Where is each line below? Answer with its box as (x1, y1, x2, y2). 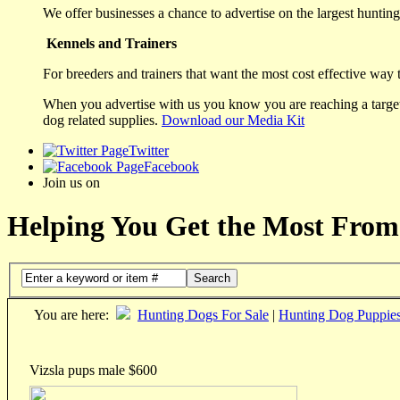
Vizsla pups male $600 (29, 362, 157, 379)
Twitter (129, 142, 169, 158)
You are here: (27, 307, 116, 323)
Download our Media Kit (162, 112, 304, 128)
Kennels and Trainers (46, 35, 177, 51)
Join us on (43, 174, 100, 190)
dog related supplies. (43, 112, 162, 128)
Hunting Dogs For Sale (137, 307, 269, 323)
